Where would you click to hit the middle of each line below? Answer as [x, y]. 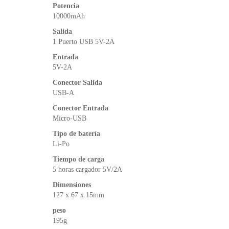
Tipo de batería [76, 133]
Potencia [66, 6]
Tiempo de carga [78, 159]
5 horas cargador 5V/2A [87, 169]
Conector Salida [77, 82]
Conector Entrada [81, 108]
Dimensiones [72, 185]
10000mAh [69, 16]
